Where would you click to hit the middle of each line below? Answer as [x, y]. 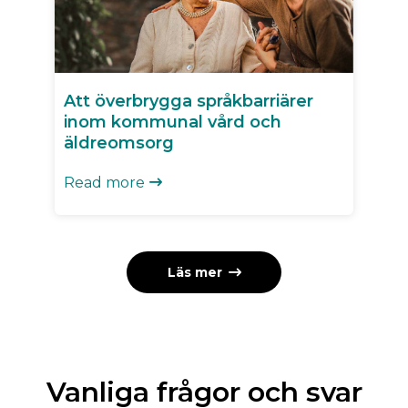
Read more [104, 182]
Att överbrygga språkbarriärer [189, 101]
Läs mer [194, 272]
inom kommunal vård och [173, 122]
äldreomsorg [119, 143]
